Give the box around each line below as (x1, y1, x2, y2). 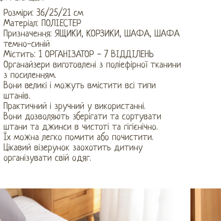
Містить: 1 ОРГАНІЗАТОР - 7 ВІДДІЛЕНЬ (3, 49, 154, 60)
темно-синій (3, 39, 50, 50)
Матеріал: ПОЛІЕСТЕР (3, 18, 81, 29)
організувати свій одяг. (3, 153, 91, 164)
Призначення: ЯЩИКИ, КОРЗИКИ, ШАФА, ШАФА (3, 29, 180, 39)
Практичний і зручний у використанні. (3, 101, 146, 112)
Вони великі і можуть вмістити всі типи (3, 80, 156, 91)
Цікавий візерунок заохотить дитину (3, 143, 143, 153)
